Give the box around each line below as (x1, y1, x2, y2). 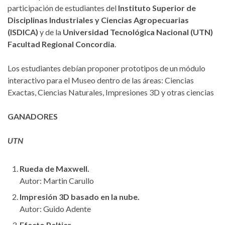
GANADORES (8, 111, 58, 121)
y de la (38, 27, 63, 37)
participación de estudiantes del (8, 3, 118, 13)
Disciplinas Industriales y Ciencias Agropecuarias (8, 15, 189, 25)
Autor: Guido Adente (20, 203, 91, 213)
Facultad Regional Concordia (8, 39, 115, 49)
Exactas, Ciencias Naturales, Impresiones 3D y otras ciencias (8, 87, 214, 97)
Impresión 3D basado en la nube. (20, 191, 140, 201)
